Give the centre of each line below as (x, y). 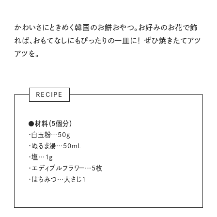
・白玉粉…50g (49, 135)
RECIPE (49, 94)
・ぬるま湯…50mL (55, 146)
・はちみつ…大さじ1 (57, 179)
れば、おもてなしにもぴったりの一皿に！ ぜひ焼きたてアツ (108, 40)
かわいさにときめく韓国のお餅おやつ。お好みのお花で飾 (106, 27)
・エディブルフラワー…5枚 (65, 168)
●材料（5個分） (50, 124)
